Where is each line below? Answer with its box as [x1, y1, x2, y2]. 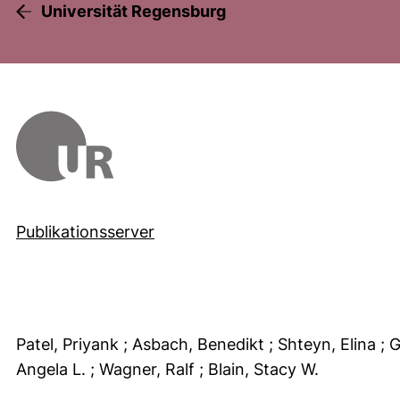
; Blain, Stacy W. [199, 359, 323, 379]
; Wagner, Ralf [90, 359, 199, 379]
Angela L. [16, 359, 90, 379]
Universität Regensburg [41, 2, 226, 21]
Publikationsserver [16, 221, 154, 241]
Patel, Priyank [16, 334, 123, 354]
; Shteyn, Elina [269, 334, 380, 354]
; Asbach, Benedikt [123, 334, 269, 354]
